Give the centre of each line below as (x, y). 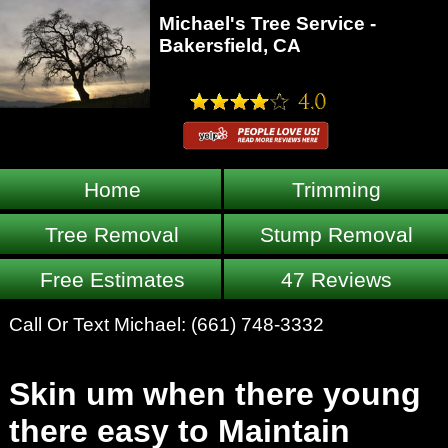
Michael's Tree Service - (267, 23)
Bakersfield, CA (229, 45)
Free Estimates (112, 280)
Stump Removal (336, 235)
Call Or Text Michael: (99, 324)
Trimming (336, 190)
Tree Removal (112, 235)
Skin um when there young (214, 394)
